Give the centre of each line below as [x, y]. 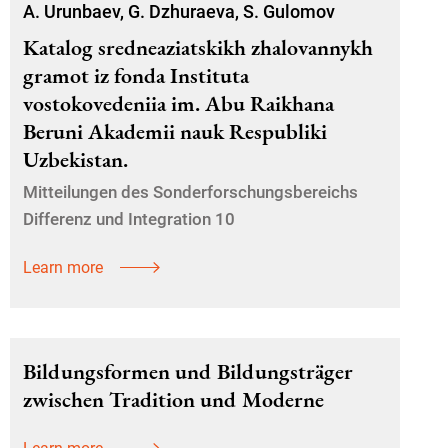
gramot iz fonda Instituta [136, 75]
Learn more [63, 267]
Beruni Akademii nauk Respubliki [175, 131]
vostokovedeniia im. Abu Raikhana [178, 103]
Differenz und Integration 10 [129, 219]
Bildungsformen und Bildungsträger [187, 371]
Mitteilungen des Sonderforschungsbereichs [190, 192]
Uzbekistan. [75, 159]
